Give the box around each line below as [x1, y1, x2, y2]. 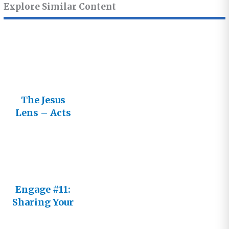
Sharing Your [12, 196, 74, 209]
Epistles [24, 132, 63, 145]
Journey [25, 209, 62, 221]
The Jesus [20, 94, 65, 106]
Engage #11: [15, 184, 71, 196]
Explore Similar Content [4, 1, 117, 13]
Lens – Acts [15, 107, 71, 119]
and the [25, 120, 61, 132]
